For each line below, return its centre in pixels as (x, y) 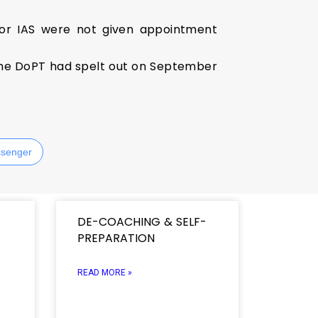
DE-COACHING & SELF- (142, 221)
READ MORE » (104, 272)
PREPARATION (116, 238)
